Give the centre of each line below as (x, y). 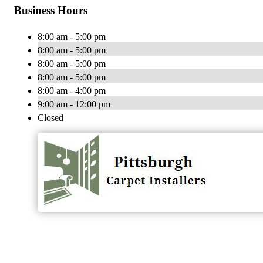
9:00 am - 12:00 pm (74, 104)
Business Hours (51, 11)
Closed (50, 118)
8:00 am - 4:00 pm (72, 91)
